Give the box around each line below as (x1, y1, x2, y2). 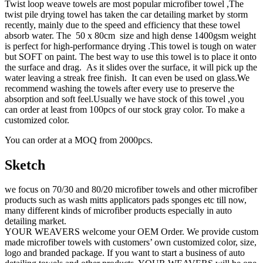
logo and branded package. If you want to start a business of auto (5, 248, 245, 258)
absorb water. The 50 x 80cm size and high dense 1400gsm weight (5, 30, 256, 41)
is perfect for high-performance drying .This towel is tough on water (5, 41, 256, 51)
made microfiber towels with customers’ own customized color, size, (5, 237, 257, 248)
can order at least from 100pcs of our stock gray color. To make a (5, 104, 245, 114)
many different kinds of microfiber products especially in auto (5, 205, 232, 216)
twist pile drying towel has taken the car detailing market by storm (5, 9, 248, 19)
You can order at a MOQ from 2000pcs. (5, 134, 153, 145)
